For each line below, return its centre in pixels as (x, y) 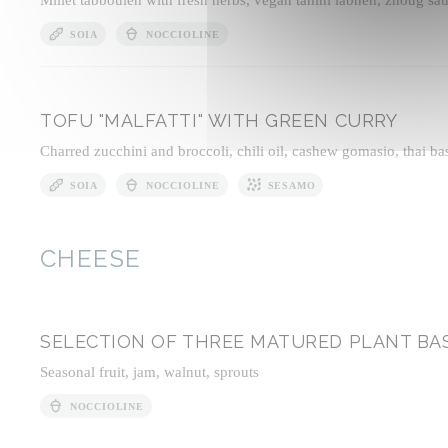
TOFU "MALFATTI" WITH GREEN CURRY (219, 120)
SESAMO (291, 185)
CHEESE (91, 258)
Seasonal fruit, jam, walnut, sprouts (149, 371)
